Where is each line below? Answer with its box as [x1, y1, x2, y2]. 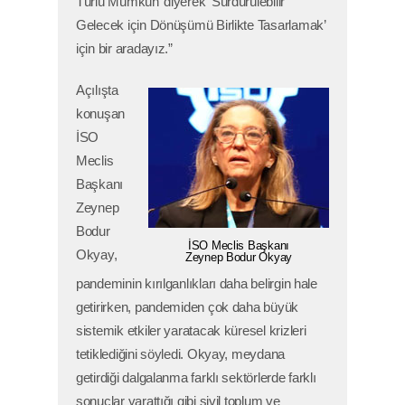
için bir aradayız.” [76, 42, 173, 57]
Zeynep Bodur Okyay [184, 250, 293, 265]
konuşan [76, 107, 126, 122]
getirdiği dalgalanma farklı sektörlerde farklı [76, 371, 316, 386]
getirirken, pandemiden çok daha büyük [76, 300, 299, 316]
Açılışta [76, 83, 118, 99]
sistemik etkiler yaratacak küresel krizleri [76, 324, 306, 339]
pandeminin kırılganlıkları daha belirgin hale [76, 277, 317, 292]
